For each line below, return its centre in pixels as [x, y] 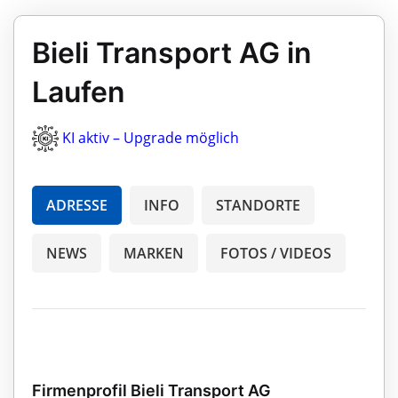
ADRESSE [77, 206]
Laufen [79, 92]
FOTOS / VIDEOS [276, 254]
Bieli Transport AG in [172, 52]
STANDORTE [258, 206]
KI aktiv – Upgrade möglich [151, 137]
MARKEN [154, 254]
